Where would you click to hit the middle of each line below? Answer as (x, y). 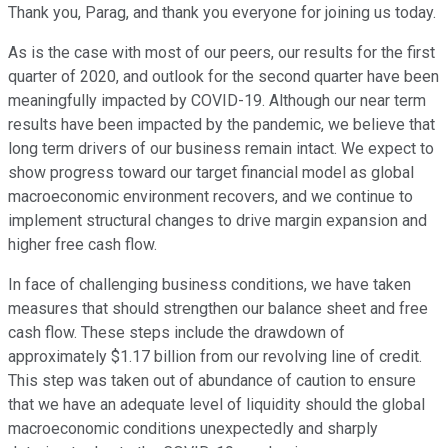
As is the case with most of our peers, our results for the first (221, 53)
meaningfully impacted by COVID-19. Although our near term (217, 101)
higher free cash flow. (82, 245)
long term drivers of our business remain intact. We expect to (221, 149)
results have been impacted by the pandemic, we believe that (221, 125)
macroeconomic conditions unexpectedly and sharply (193, 429)
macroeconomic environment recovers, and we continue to (210, 197)
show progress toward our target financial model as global (211, 173)
